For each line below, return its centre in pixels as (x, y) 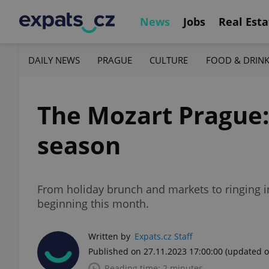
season (79, 145)
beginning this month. (93, 204)
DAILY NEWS (54, 60)
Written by (109, 236)
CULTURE (169, 60)
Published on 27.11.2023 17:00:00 (156, 251)
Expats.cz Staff (164, 236)
